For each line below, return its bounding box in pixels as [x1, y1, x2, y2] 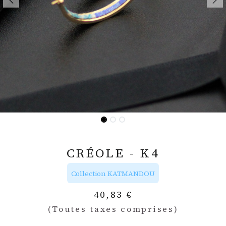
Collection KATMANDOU [71, 168, 155, 179]
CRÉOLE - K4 [66, 145, 160, 161]
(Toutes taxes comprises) [47, 203, 179, 214]
